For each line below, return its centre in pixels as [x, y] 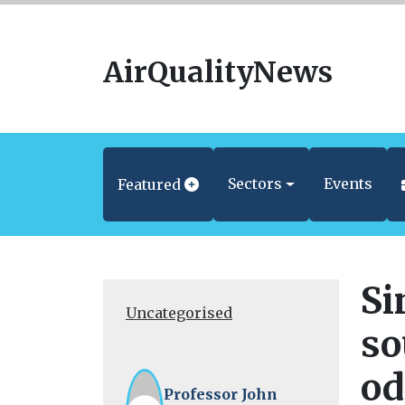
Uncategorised [179, 313]
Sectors [255, 184]
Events [348, 184]
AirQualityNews [218, 72]
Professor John [221, 394]
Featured [149, 184]
